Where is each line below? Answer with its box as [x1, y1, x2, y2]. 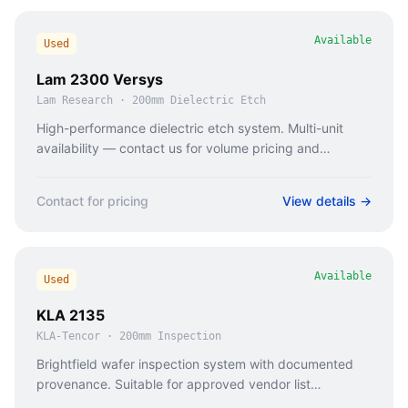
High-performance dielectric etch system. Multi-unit [36, 120, 343, 136]
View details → [282, 193, 372, 209]
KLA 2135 [36, 306, 105, 324]
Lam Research [36, 94, 113, 107]
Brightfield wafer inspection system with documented [36, 356, 353, 372]
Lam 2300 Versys [36, 70, 163, 88]
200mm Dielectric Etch [132, 94, 266, 107]
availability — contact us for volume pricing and [36, 140, 320, 156]
